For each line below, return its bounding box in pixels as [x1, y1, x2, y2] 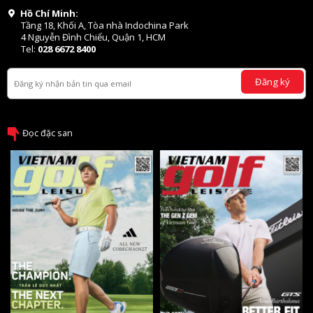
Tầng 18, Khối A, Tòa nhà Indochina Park [21, 18, 189, 31]
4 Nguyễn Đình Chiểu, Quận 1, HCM [21, 30, 166, 43]
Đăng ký [255, 75, 290, 88]
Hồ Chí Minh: [20, 6, 78, 20]
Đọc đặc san [22, 126, 73, 139]
